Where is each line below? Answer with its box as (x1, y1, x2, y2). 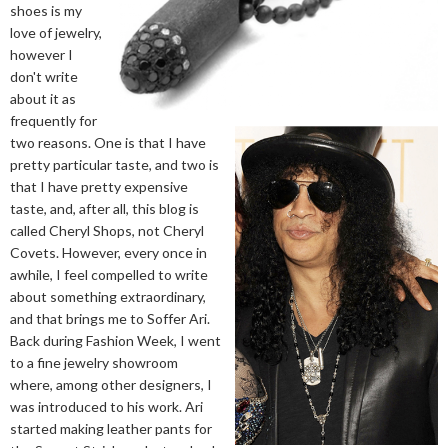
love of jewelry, (10, 24, 102, 41)
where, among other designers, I (10, 376, 212, 393)
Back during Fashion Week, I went (10, 332, 221, 349)
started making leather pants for (10, 420, 212, 437)
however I (10, 46, 73, 63)
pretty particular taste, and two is (10, 156, 219, 173)
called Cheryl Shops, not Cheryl (10, 222, 204, 239)
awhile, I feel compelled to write (10, 266, 208, 283)
